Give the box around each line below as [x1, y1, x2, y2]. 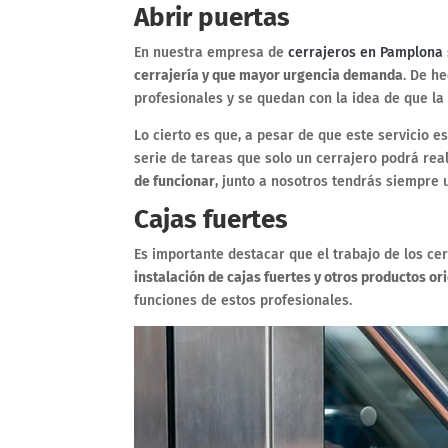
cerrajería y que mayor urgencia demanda [134, 66, 404, 84]
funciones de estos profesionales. [134, 291, 353, 309]
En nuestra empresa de [134, 43, 289, 61]
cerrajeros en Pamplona [288, 43, 444, 61]
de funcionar [134, 172, 216, 190]
